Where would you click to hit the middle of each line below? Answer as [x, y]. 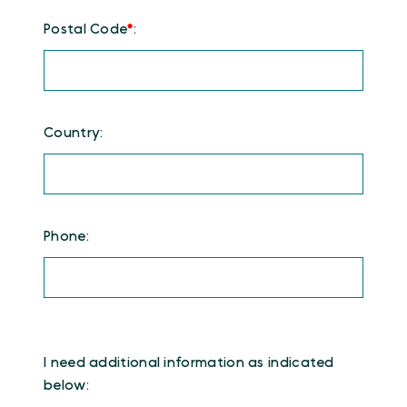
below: [66, 385]
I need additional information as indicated [189, 362]
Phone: [66, 236]
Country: [74, 133]
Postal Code [86, 29]
